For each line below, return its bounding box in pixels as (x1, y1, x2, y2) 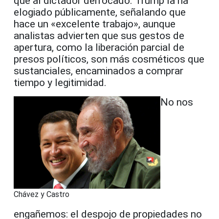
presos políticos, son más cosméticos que (14, 53, 204, 65)
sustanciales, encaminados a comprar (14, 65, 183, 77)
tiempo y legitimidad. (14, 76, 107, 88)
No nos (160, 96, 193, 108)
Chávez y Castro (14, 189, 69, 199)
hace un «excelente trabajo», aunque (14, 18, 175, 30)
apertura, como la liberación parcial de (14, 41, 184, 53)
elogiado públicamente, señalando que (14, 6, 186, 18)
